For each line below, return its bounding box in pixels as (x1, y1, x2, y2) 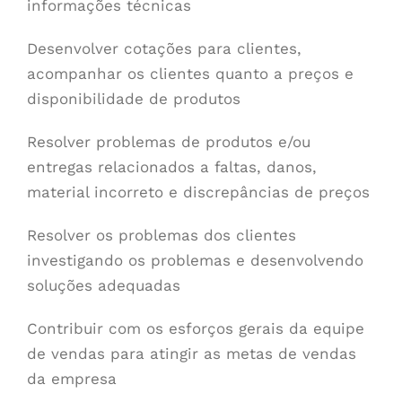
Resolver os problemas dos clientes (26, 225, 296, 244)
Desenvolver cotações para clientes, (26, 39, 301, 57)
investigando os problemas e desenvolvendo (26, 250, 363, 269)
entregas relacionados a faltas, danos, (26, 157, 317, 176)
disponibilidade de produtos (26, 89, 240, 108)
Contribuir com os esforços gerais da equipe (26, 319, 364, 337)
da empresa (26, 369, 117, 388)
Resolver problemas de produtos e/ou (26, 132, 310, 151)
